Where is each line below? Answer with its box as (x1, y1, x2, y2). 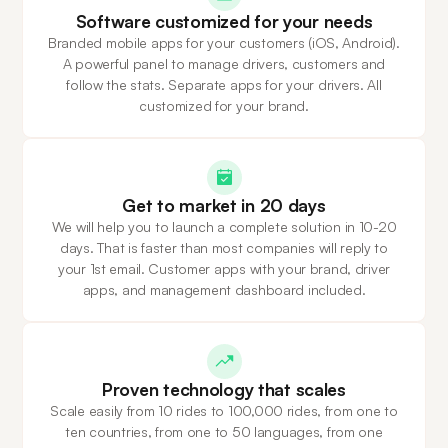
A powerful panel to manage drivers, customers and (62, 55, 386, 73)
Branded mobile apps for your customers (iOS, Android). (48, 34, 400, 52)
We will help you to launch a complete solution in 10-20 (51, 218, 397, 236)
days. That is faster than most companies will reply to (60, 239, 388, 257)
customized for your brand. (139, 97, 309, 115)
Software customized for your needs (75, 10, 373, 33)
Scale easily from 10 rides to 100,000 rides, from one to (50, 402, 398, 420)
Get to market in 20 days (122, 194, 326, 217)
